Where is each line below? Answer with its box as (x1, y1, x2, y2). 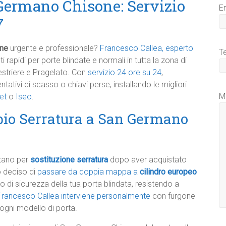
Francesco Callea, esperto (100, 43, 193, 53)
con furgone (150, 191, 195, 201)
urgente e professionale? (8, 43, 100, 53)
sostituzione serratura (30, 155, 108, 164)
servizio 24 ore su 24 (88, 68, 161, 77)
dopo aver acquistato (110, 155, 187, 164)
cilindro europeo (140, 167, 197, 177)
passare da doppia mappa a (37, 167, 140, 177)
